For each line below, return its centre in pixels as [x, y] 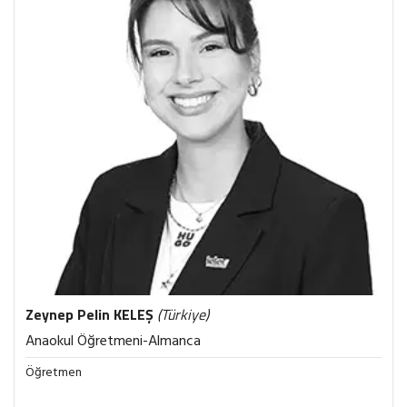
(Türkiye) [183, 314]
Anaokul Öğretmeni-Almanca [113, 342]
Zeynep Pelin [69, 314]
